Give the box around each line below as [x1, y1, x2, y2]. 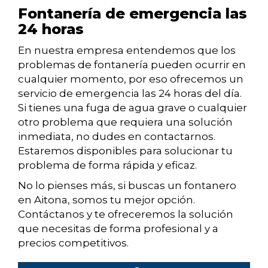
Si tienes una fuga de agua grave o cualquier [18, 102, 247, 114]
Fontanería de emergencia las [18, 5, 247, 23]
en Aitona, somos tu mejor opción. [18, 194, 195, 206]
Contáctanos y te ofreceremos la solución [18, 208, 233, 221]
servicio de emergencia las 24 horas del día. [18, 87, 242, 100]
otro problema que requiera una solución [18, 116, 233, 129]
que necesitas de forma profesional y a [18, 223, 218, 235]
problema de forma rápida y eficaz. [18, 159, 197, 172]
